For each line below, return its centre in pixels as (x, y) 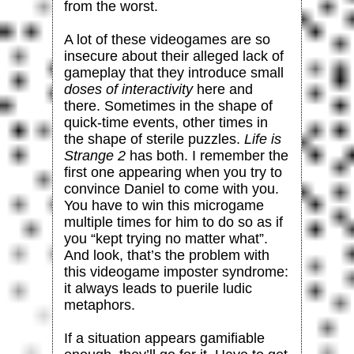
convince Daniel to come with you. (171, 188)
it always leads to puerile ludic (158, 288)
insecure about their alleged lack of (173, 56)
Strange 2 (94, 155)
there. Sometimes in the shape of (168, 105)
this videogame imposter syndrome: (176, 271)
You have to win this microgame (164, 205)
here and (222, 89)
